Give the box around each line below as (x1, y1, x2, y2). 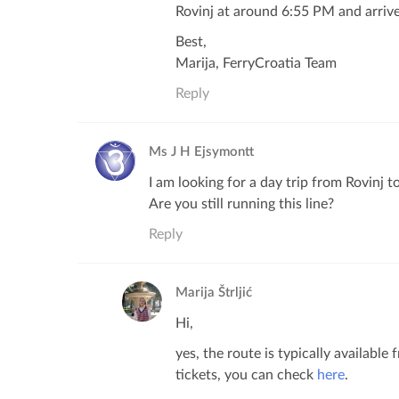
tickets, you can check (175, 368, 317, 382)
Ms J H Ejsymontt (149, 145, 254, 159)
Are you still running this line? (149, 197, 334, 211)
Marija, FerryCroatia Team (175, 56, 337, 70)
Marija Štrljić (175, 286, 252, 299)
